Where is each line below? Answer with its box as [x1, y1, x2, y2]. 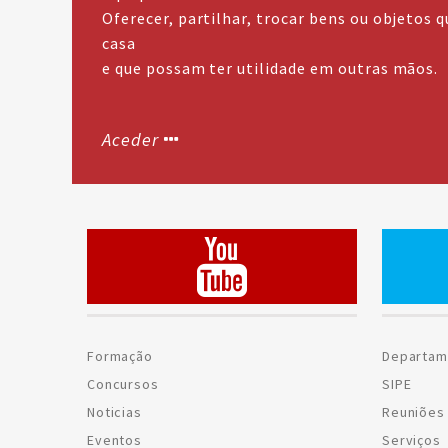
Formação [87, 347, 153, 365]
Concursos [87, 375, 159, 393]
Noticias [87, 403, 142, 421]
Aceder [102, 128, 160, 151]
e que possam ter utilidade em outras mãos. [102, 58, 439, 78]
